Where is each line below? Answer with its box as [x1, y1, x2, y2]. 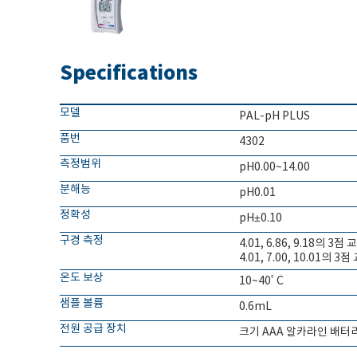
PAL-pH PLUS [238, 110, 310, 123]
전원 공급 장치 [59, 323, 127, 335]
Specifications [59, 61, 198, 85]
